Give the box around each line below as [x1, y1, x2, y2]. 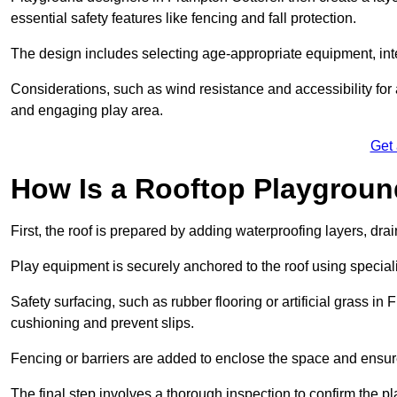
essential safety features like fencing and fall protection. [11, 11, 360, 27]
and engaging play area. [11, 103, 163, 119]
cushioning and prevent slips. [11, 315, 198, 331]
